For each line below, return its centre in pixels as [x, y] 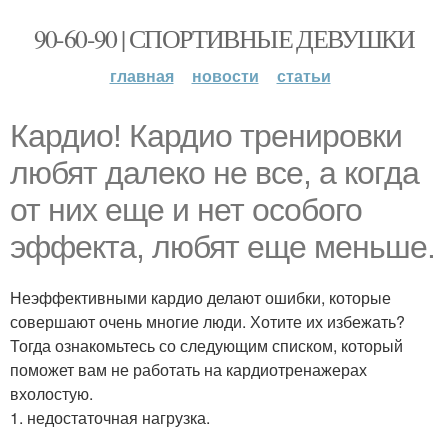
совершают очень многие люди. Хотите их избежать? [207, 321]
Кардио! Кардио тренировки [206, 136]
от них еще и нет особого [186, 210]
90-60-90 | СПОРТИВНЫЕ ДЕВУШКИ [224, 38]
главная [141, 75]
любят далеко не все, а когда [214, 173]
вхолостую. [51, 393]
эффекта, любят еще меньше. [222, 247]
